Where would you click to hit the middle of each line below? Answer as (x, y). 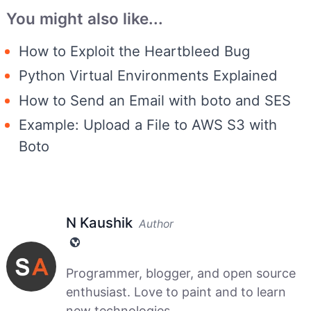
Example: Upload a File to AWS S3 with (148, 125)
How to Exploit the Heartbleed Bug (134, 51)
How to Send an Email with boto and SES (155, 100)
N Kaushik (99, 223)
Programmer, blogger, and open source (180, 274)
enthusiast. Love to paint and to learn (176, 292)
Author (156, 224)
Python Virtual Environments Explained (148, 76)
